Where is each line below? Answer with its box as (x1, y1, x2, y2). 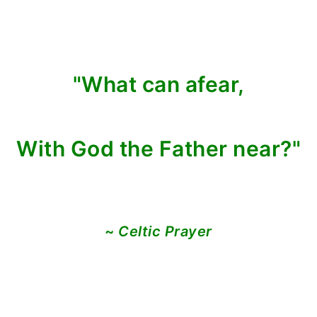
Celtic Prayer (118, 223, 212, 240)
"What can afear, (72, 71, 245, 97)
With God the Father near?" (16, 136, 301, 161)
